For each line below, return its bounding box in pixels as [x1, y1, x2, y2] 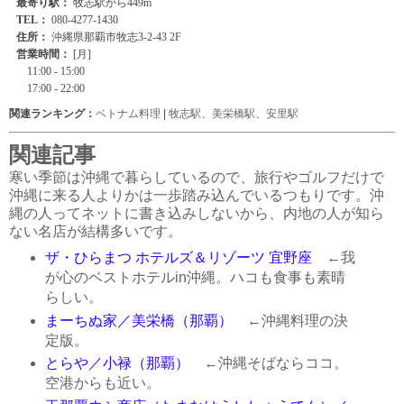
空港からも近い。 [44, 375, 161, 391]
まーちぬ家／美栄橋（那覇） [44, 312, 233, 328]
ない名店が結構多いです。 [9, 223, 182, 239]
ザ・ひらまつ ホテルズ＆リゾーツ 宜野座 [44, 249, 312, 265]
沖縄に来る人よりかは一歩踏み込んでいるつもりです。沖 [9, 187, 384, 203]
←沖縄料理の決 [232, 312, 348, 328]
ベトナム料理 [96, 106, 161, 120]
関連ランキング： [9, 106, 96, 120]
